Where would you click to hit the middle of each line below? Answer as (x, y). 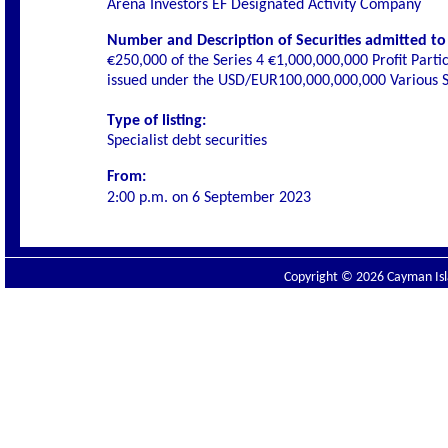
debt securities (217, 141)
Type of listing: (156, 121)
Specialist (137, 141)
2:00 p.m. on (149, 198)
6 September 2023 (251, 198)
